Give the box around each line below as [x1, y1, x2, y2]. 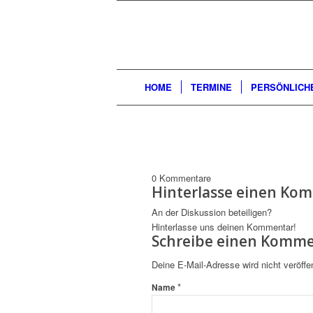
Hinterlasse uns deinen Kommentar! [152, 220, 296, 234]
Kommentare [159, 171, 211, 185]
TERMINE [191, 80, 232, 94]
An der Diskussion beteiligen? [152, 205, 272, 219]
